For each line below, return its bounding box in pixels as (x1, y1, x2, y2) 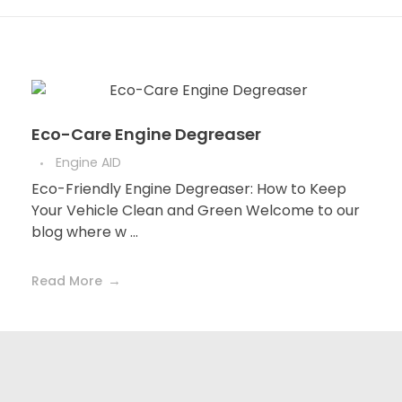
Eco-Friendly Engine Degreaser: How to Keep (31, 179, 346, 200)
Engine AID (56, 153, 121, 171)
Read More (31, 272, 102, 291)
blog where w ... (31, 222, 138, 243)
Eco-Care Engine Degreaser (31, 123, 261, 145)
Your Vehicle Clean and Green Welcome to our (31, 200, 360, 222)
